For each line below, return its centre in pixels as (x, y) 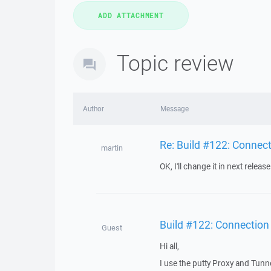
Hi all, (169, 246)
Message (174, 109)
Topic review (175, 63)
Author (93, 109)
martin (112, 148)
